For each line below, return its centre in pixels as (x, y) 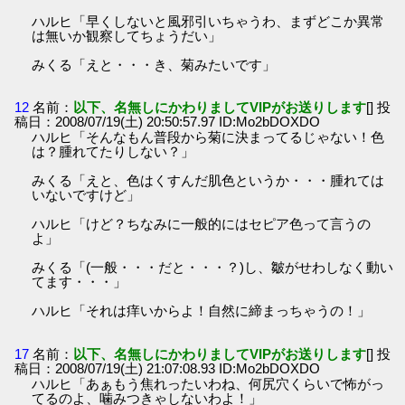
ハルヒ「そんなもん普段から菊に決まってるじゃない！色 (208, 137)
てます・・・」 (80, 282)
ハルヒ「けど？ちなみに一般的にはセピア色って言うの (202, 224)
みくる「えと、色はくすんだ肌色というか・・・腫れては (208, 181)
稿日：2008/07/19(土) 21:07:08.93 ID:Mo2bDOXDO (168, 368)
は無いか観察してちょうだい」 (127, 36)
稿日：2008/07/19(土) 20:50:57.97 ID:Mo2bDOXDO (168, 122)
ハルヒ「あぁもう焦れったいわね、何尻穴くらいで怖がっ (208, 383)
